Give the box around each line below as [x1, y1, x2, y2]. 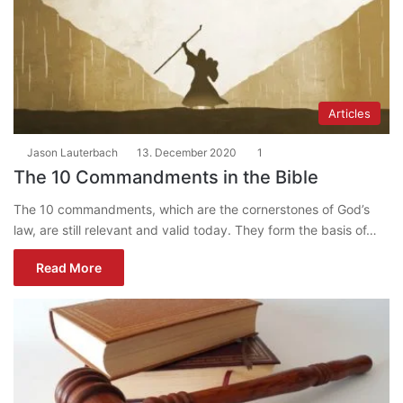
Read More [36, 260, 102, 276]
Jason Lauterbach [27, 146, 118, 160]
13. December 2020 [137, 146, 237, 160]
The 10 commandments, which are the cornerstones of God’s [13, 201, 370, 218]
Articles [328, 106, 371, 121]
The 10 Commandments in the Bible [13, 166, 318, 189]
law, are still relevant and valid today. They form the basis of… [13, 222, 377, 238]
